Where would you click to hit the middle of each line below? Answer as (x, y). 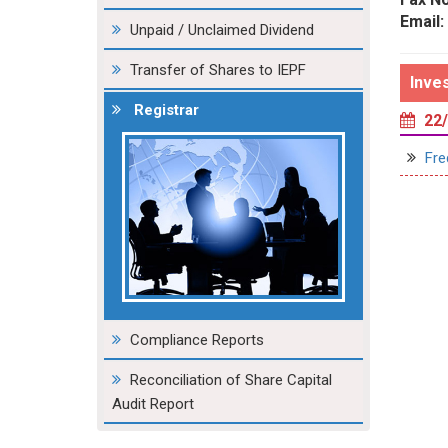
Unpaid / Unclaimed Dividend (222, 30)
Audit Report (153, 404)
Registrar (166, 110)
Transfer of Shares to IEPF (218, 70)
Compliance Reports (197, 340)
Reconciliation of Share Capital (231, 380)
